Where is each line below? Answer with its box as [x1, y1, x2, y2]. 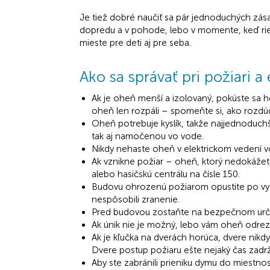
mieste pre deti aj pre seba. [80, 37, 191, 48]
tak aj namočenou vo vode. [92, 130, 204, 142]
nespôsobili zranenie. [92, 193, 180, 205]
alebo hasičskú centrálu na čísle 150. [92, 168, 240, 180]
